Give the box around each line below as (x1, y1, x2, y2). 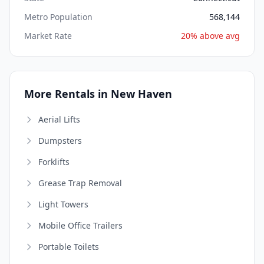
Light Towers (38, 199, 88, 210)
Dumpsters (38, 135, 82, 147)
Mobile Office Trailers (38, 220, 123, 232)
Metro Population (24, 11, 93, 23)
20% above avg (181, 30, 240, 42)
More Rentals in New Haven (24, 87, 172, 101)
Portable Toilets (38, 241, 99, 253)
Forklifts (38, 156, 70, 168)
